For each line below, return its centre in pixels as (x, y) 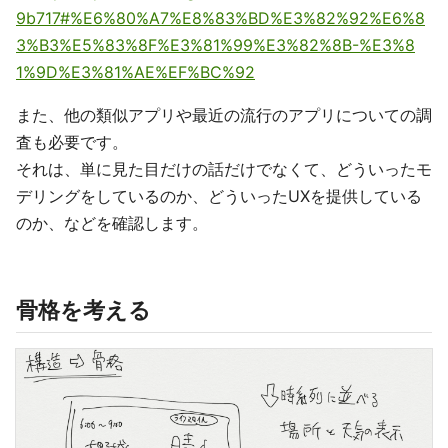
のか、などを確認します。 (112, 222)
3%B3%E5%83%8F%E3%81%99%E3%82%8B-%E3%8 (215, 44)
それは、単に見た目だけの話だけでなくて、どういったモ (224, 168)
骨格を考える (83, 309)
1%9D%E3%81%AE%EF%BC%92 (135, 71)
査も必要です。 (72, 141)
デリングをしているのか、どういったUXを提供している (219, 195)
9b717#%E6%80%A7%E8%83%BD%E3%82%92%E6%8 (220, 17)
